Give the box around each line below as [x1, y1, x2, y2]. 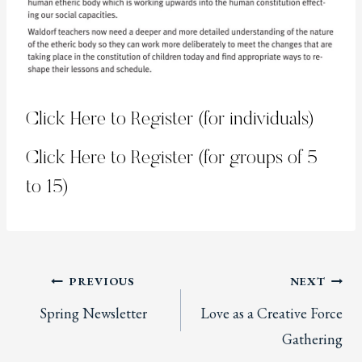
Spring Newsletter [39, 304, 147, 323]
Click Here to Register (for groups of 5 [26, 149, 318, 169]
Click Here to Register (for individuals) [26, 110, 314, 130]
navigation [19, 312, 124, 339]
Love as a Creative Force [200, 304, 343, 323]
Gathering [282, 330, 343, 349]
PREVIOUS [68, 273, 135, 289]
